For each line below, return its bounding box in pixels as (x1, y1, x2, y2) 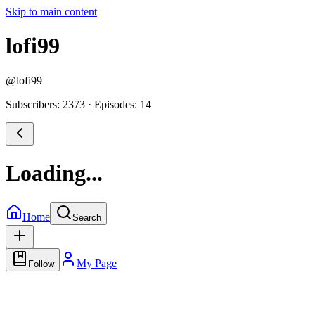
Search (72, 212, 101, 223)
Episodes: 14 (94, 98, 151, 110)
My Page (77, 257, 117, 269)
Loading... (6, 160, 103, 186)
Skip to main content (6, 6, 97, 18)
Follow (28, 258, 54, 269)
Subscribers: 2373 (6, 98, 85, 110)
